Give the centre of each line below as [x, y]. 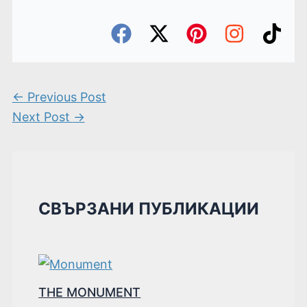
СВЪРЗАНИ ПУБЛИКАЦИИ [149, 208]
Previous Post [65, 97]
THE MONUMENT [90, 292]
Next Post [42, 116]
